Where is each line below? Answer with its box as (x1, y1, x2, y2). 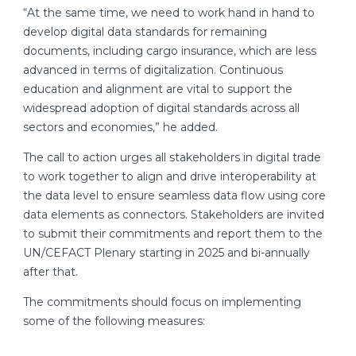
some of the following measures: (23, 314, 205, 329)
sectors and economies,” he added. (23, 120, 218, 135)
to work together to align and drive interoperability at (23, 169, 316, 184)
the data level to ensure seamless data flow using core (23, 188, 326, 203)
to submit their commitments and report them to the (23, 226, 323, 242)
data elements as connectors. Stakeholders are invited (23, 207, 324, 222)
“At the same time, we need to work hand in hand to (23, 6, 315, 21)
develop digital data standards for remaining (23, 25, 267, 40)
